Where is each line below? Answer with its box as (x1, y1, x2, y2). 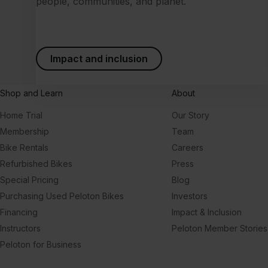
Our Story (172, 110, 209, 121)
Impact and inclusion (50, 53, 148, 65)
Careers (172, 142, 203, 153)
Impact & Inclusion (172, 207, 242, 218)
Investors (172, 191, 208, 202)
